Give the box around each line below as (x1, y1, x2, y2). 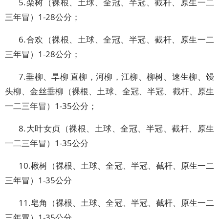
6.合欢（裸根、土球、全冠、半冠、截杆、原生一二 (19, 34, 214, 45)
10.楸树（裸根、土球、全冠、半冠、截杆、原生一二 (19, 160, 214, 171)
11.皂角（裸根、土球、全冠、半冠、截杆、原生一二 (19, 197, 214, 208)
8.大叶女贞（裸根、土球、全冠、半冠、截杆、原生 (19, 123, 214, 134)
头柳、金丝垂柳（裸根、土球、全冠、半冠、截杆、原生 (5, 86, 214, 97)
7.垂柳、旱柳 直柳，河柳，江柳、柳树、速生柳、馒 (19, 71, 214, 82)
